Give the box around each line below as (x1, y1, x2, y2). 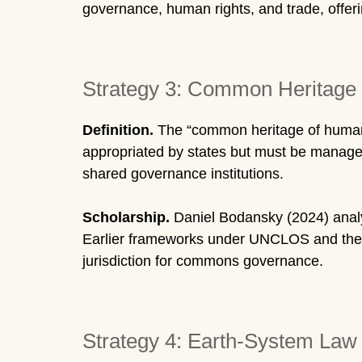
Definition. (82, 121, 154, 138)
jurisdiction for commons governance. (82, 252, 323, 269)
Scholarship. (82, 208, 170, 225)
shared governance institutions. (82, 165, 284, 182)
